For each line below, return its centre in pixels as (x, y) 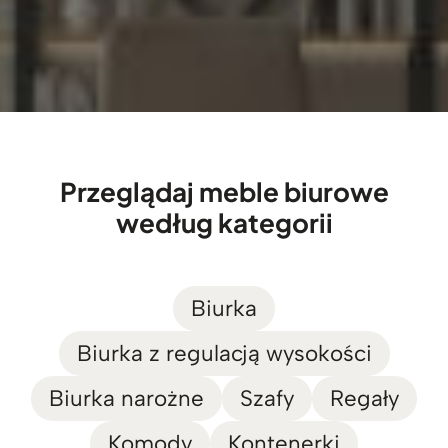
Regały (364, 399)
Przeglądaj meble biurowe (224, 192)
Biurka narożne (126, 399)
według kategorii (224, 223)
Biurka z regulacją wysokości (224, 354)
